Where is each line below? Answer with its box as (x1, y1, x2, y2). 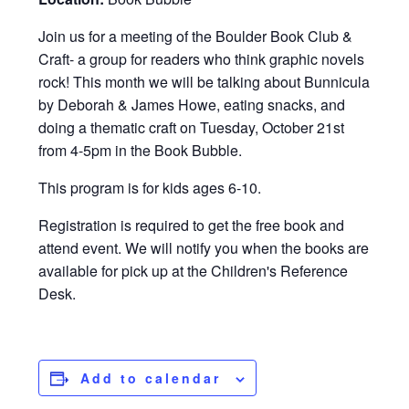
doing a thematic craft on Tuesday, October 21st (38, 117, 345, 139)
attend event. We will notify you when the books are (38, 237, 370, 259)
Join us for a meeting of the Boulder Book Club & (38, 26, 353, 47)
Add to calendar (80, 369, 222, 388)
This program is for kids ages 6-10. (38, 177, 262, 199)
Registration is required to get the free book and (38, 215, 345, 236)
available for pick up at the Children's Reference (38, 260, 349, 282)
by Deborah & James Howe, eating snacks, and (38, 94, 346, 116)
